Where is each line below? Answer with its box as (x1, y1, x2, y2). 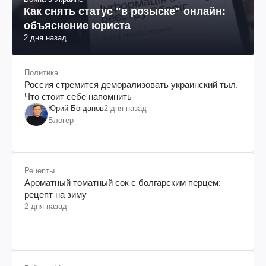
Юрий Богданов (48, 103, 104, 113)
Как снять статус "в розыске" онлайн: (24, 5, 226, 17)
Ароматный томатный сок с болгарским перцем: (24, 177, 221, 188)
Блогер (48, 115, 74, 125)
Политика (24, 68, 58, 77)
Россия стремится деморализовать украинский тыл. (24, 79, 238, 90)
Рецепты (24, 166, 55, 175)
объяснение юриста (24, 19, 131, 31)
